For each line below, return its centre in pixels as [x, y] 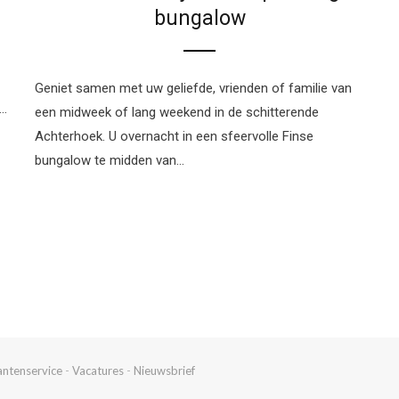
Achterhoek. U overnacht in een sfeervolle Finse [174, 137]
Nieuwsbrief [164, 371]
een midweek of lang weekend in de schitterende [177, 113]
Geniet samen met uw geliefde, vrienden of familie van [193, 89]
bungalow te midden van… [110, 161]
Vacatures [98, 371]
